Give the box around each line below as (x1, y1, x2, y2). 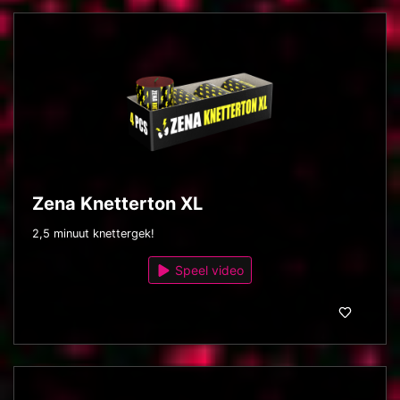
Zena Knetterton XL (32, 193, 203, 215)
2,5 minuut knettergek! (32, 227, 154, 241)
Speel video (171, 262, 245, 279)
